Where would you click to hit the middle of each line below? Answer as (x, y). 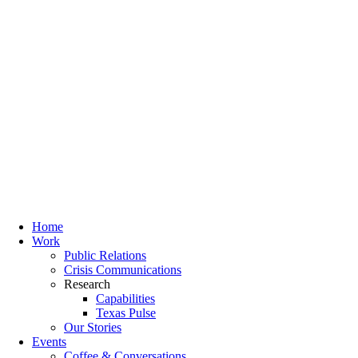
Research (87, 284)
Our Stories (93, 327)
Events (49, 342)
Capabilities (125, 298)
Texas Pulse (126, 313)
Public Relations (105, 255)
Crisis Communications (123, 270)
